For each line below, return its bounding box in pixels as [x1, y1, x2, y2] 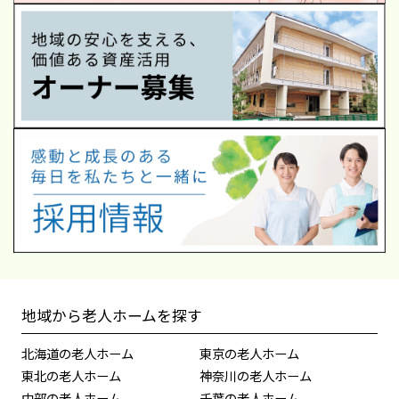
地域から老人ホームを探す [20, 304, 202, 326]
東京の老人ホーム [199, 344, 299, 363]
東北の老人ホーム [20, 366, 121, 386]
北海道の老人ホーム [20, 344, 134, 363]
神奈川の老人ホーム [199, 366, 312, 386]
